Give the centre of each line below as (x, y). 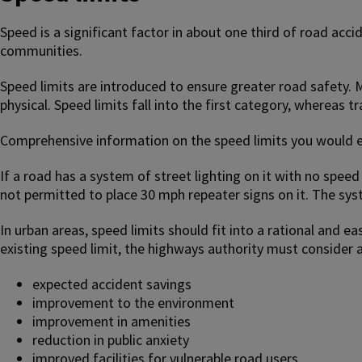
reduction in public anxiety (111, 339)
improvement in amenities (112, 321)
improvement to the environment (133, 302)
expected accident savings (112, 284)
